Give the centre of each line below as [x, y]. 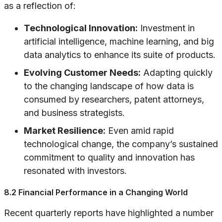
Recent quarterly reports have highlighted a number [109, 213]
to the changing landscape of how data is [109, 86]
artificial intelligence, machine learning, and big [119, 42]
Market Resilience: [65, 131]
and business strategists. [74, 113]
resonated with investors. [75, 171]
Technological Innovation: [81, 28]
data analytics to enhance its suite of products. [120, 55]
